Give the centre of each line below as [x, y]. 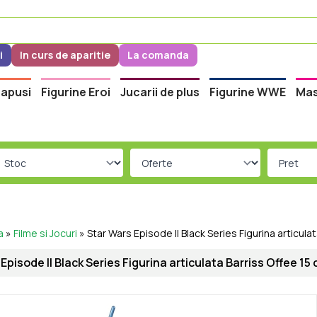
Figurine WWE [248, 92]
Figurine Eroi [76, 92]
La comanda [158, 55]
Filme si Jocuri [46, 234]
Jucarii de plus [160, 92]
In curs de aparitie [65, 55]
